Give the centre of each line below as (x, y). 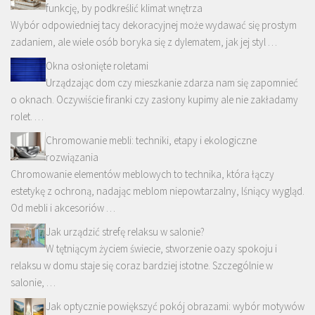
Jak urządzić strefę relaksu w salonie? (125, 232)
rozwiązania (72, 157)
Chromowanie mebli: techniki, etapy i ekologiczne (151, 141)
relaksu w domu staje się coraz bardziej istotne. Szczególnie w (142, 266)
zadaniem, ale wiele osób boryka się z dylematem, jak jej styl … (144, 42)
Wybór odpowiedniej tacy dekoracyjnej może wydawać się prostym (154, 25)
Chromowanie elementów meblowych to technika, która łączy (142, 174)
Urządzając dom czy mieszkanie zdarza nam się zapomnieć (172, 83)
